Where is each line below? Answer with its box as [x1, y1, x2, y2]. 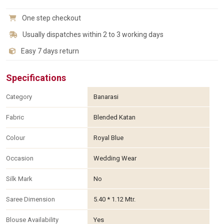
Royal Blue [93, 134, 123, 142]
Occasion [6, 154, 33, 162]
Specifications [6, 72, 66, 83]
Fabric [6, 113, 24, 121]
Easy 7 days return [19, 47, 79, 55]
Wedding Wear [93, 154, 136, 162]
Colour [6, 134, 25, 142]
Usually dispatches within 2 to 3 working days [21, 30, 163, 39]
